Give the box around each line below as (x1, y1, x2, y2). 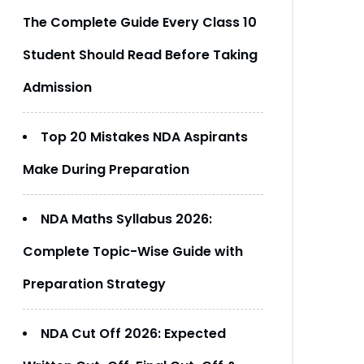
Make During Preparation (23, 160, 189, 179)
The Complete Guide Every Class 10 (23, 13, 257, 32)
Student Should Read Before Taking (23, 45, 258, 64)
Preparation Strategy (23, 275, 169, 293)
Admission (23, 78, 92, 97)
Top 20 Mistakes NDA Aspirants (41, 128, 248, 146)
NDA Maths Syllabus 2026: (41, 210, 212, 228)
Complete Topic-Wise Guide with (23, 242, 243, 261)
